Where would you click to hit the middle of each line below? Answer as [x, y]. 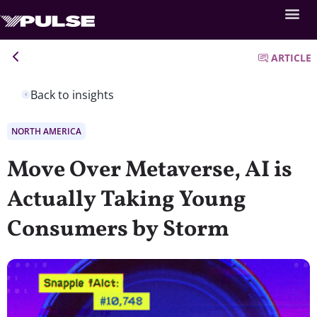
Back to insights [72, 94]
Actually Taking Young [127, 200]
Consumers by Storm [118, 230]
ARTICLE [291, 58]
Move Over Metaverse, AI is [150, 170]
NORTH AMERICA [46, 131]
